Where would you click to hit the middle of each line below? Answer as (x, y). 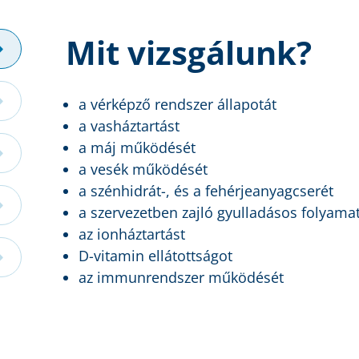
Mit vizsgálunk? (188, 53)
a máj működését (137, 148)
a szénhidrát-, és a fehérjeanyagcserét (206, 191)
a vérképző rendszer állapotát (177, 105)
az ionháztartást (131, 234)
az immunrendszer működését (181, 278)
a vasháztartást (129, 126)
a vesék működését (143, 169)
